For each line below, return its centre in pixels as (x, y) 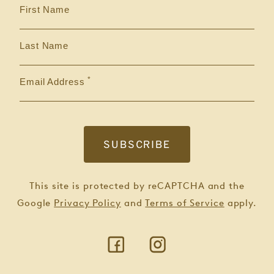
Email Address (52, 82)
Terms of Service (185, 203)
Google (35, 203)
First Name (45, 10)
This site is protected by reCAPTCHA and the (137, 186)
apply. (241, 203)
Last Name (44, 46)
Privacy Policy (87, 203)
